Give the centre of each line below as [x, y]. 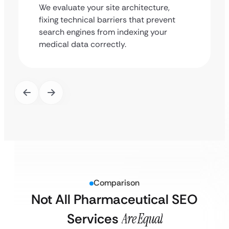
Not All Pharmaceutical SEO [114, 199]
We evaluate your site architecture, [104, 7]
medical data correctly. [83, 44]
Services [94, 219]
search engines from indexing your [103, 32]
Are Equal [142, 219]
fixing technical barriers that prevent [107, 20]
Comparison [117, 183]
